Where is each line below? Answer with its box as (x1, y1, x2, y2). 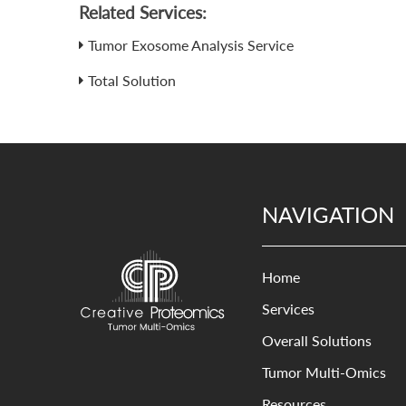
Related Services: (79, 3, 208, 24)
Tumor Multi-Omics (261, 363, 386, 382)
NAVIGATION (261, 201, 394, 228)
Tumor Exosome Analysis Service (88, 36, 295, 54)
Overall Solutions (261, 332, 372, 350)
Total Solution (88, 72, 177, 90)
